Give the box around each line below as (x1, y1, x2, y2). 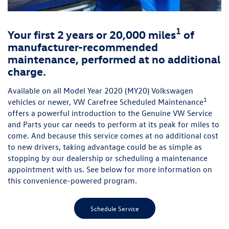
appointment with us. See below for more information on (8, 164, 212, 175)
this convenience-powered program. (8, 175, 137, 186)
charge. (8, 63, 46, 78)
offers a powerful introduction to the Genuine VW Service (8, 108, 212, 119)
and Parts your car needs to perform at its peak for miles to (8, 119, 219, 130)
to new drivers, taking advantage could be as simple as (8, 142, 202, 152)
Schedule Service (90, 204, 139, 213)
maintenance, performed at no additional (8, 51, 220, 66)
